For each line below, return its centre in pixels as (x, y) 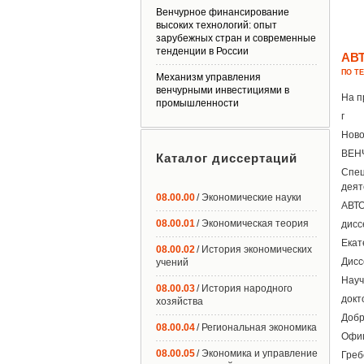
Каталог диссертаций (227, 158)
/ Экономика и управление (257, 353)
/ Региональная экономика (257, 327)
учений (172, 262)
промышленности (197, 103)
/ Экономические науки (249, 197)
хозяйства (180, 301)
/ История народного (245, 288)
